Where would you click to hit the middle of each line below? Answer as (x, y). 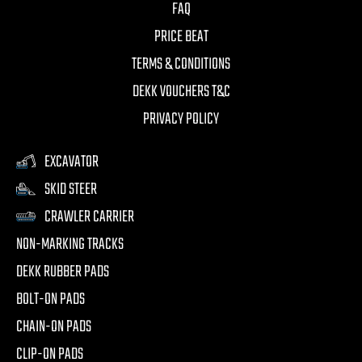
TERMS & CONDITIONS (181, 64)
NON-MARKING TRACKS (70, 244)
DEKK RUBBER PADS (63, 271)
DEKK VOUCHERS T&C (181, 91)
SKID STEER (71, 189)
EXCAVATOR (72, 162)
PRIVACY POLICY (181, 119)
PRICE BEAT (181, 36)
